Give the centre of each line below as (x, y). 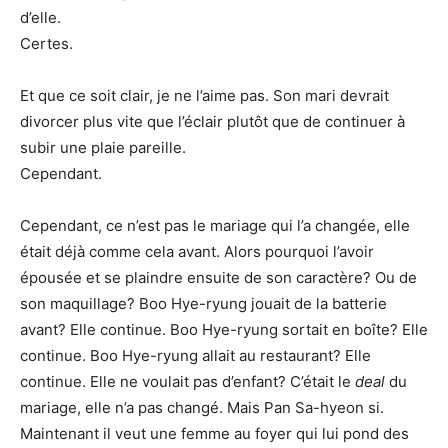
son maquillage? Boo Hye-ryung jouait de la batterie (203, 304)
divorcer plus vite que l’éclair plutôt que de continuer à (212, 122)
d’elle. (40, 18)
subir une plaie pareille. (103, 148)
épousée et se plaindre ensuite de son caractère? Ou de (218, 278)
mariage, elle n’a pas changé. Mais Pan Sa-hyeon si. (202, 408)
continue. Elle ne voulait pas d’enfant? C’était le (187, 382)
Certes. (46, 44)
